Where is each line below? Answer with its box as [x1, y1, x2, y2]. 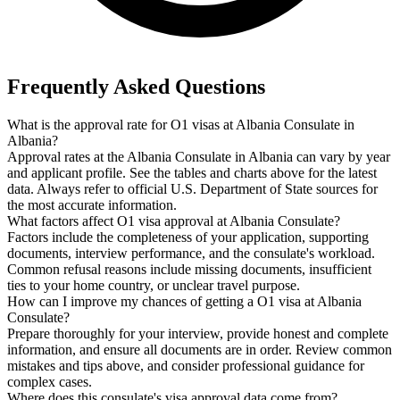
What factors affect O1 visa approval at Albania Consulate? [7, 213, 340, 229]
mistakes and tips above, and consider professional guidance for [7, 358, 364, 374]
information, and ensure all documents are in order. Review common [7, 342, 392, 358]
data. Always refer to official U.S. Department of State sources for [7, 181, 378, 197]
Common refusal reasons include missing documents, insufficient [7, 262, 371, 278]
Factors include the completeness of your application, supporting [7, 229, 369, 246]
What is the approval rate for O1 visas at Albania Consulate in [7, 117, 354, 133]
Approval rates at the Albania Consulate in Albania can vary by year [7, 149, 390, 165]
